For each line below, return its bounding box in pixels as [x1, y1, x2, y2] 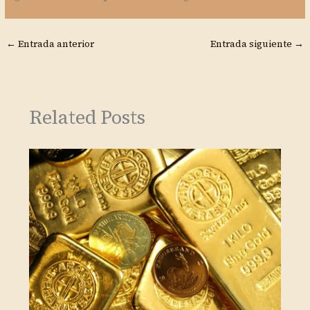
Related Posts [28, 104, 145, 131]
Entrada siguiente [210, 37, 294, 51]
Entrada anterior [16, 37, 95, 51]
